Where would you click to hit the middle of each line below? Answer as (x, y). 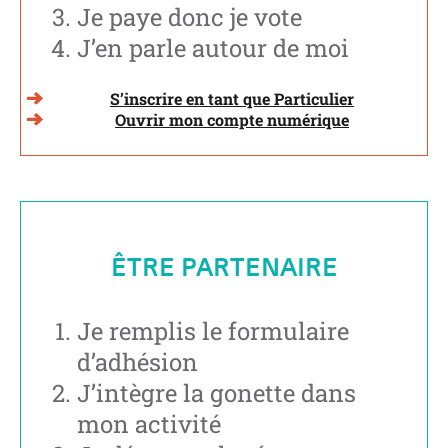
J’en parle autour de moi (213, 47)
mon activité (149, 424)
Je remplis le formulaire (213, 331)
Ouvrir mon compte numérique (232, 119)
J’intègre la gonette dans (216, 393)
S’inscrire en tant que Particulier (232, 98)
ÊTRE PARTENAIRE (224, 267)
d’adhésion (137, 362)
